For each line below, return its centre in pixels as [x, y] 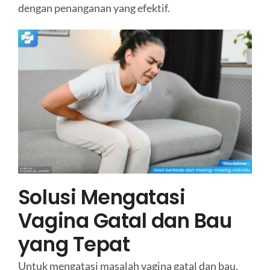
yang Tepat [74, 244]
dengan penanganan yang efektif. [94, 8]
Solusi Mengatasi [102, 197]
